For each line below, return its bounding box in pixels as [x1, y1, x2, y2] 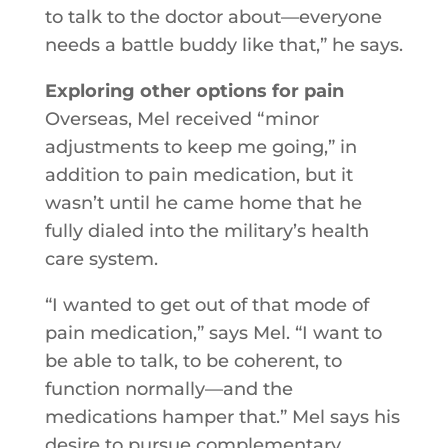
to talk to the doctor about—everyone [44, 6, 382, 28]
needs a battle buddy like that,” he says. [44, 34, 403, 56]
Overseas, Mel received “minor [44, 108, 319, 130]
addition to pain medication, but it [44, 164, 353, 186]
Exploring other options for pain [44, 80, 344, 102]
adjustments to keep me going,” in [44, 136, 357, 158]
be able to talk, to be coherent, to [44, 350, 342, 372]
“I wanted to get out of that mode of [44, 294, 369, 316]
